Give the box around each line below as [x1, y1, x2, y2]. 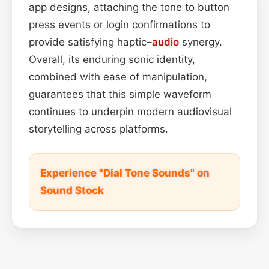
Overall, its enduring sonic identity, [29, 53, 195, 65]
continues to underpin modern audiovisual [29, 105, 232, 118]
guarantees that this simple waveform [29, 88, 211, 100]
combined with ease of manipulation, [29, 70, 207, 83]
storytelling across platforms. [29, 122, 168, 135]
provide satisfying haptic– [29, 35, 152, 48]
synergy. [179, 35, 222, 48]
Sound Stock [40, 184, 104, 196]
